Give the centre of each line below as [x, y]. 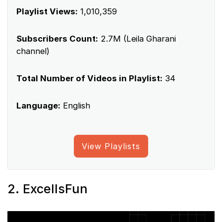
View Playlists [111, 146]
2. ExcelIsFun [48, 189]
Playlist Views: [47, 11]
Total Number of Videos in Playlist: [89, 78]
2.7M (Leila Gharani [137, 38]
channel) [33, 51]
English [75, 105]
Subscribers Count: [57, 38]
